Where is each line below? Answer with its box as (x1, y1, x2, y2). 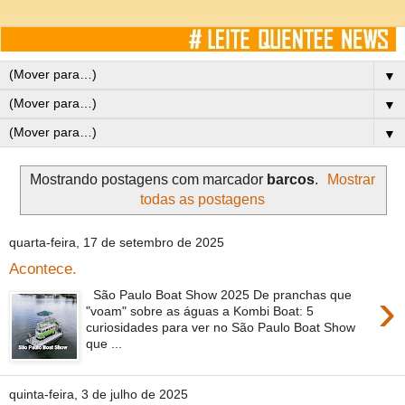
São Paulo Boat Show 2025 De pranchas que (86, 287, 353, 302)
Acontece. (9, 259, 77, 278)
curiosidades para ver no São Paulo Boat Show (86, 319, 356, 334)
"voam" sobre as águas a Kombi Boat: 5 (86, 303, 315, 318)
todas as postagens (140, 191, 265, 207)
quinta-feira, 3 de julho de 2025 (9, 387, 188, 402)
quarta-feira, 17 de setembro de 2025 (9, 235, 224, 250)
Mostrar (327, 171, 376, 187)
